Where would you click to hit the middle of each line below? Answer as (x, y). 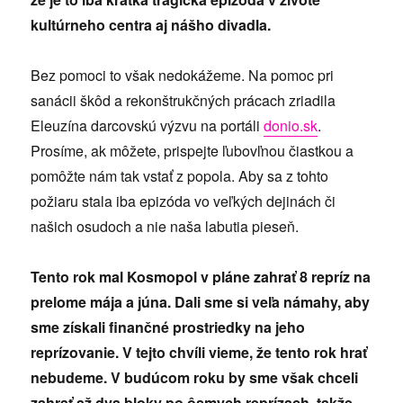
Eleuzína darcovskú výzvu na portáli (148, 125)
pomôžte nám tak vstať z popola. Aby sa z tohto (180, 175)
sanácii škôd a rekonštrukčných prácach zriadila (184, 100)
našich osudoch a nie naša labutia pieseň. (165, 226)
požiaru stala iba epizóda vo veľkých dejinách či (184, 201)
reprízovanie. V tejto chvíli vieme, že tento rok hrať (199, 352)
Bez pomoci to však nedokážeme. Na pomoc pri (183, 75)
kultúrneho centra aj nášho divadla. (151, 24)
